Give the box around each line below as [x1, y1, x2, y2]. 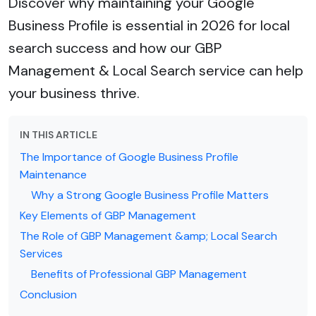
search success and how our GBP [8, 38, 221, 57]
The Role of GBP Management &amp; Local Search [20, 228, 277, 243]
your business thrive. [8, 83, 140, 102]
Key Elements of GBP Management [20, 207, 196, 223]
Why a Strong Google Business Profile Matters [31, 187, 269, 202]
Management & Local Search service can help [8, 61, 303, 80]
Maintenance [20, 166, 87, 182]
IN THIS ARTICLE [20, 128, 97, 141]
